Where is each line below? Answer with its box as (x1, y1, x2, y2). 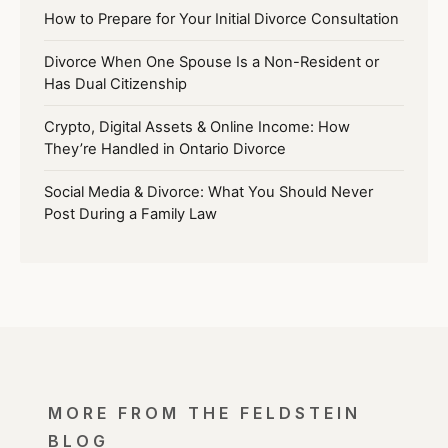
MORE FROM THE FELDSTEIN (48, 402, 361, 423)
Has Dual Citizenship (44, 74, 187, 93)
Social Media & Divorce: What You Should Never (44, 182, 373, 201)
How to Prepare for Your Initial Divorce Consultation (44, 9, 399, 28)
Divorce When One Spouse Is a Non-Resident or (44, 52, 379, 71)
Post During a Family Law (44, 204, 217, 223)
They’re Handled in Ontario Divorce (44, 139, 286, 158)
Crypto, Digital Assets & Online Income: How (44, 117, 350, 136)
